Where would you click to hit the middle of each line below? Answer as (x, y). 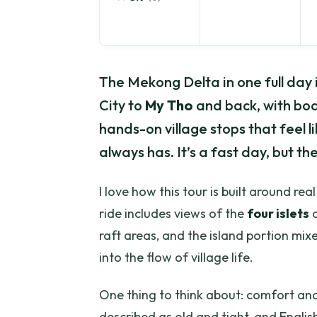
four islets (278, 214)
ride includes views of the (173, 214)
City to (122, 105)
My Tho (169, 105)
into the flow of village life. (176, 258)
